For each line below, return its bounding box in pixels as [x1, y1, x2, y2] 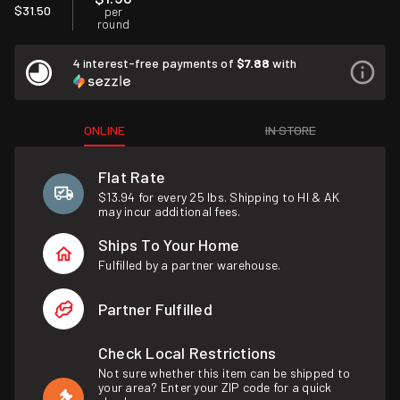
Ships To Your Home [98, 234, 240, 254]
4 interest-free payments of [73, 55, 237, 71]
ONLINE [84, 122, 126, 137]
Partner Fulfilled [98, 298, 212, 319]
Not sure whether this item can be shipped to [98, 365, 351, 380]
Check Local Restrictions [98, 343, 277, 362]
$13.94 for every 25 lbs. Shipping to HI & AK [98, 189, 340, 204]
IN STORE [264, 122, 316, 137]
